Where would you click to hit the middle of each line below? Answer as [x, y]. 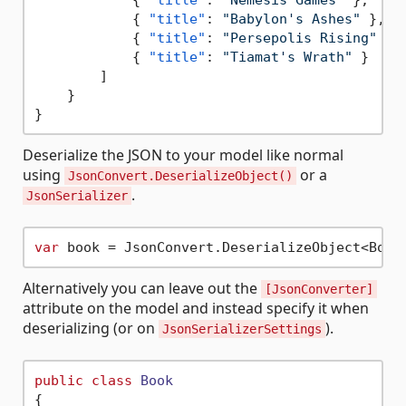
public [58, 380]
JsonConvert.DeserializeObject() [180, 176]
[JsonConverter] [319, 289]
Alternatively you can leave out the [142, 288]
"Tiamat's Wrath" [287, 57]
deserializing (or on [91, 328]
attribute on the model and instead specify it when [196, 308]
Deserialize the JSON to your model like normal [183, 155]
